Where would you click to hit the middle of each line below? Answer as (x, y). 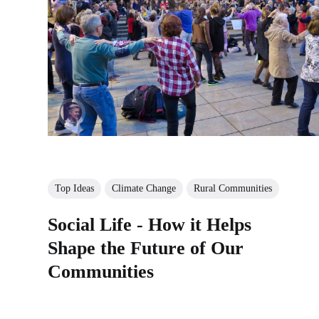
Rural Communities (233, 188)
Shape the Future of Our (146, 248)
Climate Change (144, 188)
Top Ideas (75, 188)
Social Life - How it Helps (150, 224)
